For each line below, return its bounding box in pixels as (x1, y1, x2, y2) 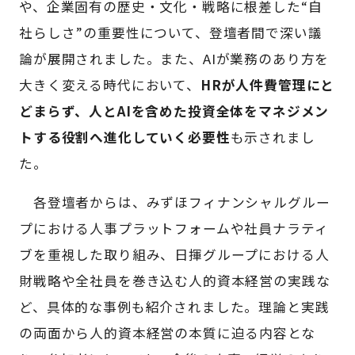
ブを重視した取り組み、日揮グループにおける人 (19, 245, 330, 265)
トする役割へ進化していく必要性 (19, 127, 231, 147)
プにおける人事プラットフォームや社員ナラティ (19, 219, 329, 239)
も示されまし (230, 127, 315, 147)
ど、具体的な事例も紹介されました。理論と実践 (19, 297, 330, 317)
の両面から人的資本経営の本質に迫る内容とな (19, 323, 315, 343)
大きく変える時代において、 (19, 74, 200, 94)
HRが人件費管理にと (200, 74, 335, 94)
